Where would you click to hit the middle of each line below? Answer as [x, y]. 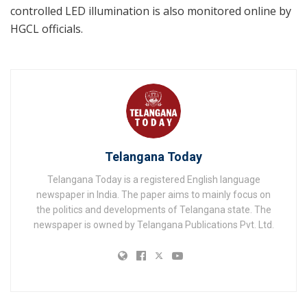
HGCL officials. [47, 29]
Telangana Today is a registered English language [153, 180]
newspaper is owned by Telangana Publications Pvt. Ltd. [153, 225]
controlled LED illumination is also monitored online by [151, 11]
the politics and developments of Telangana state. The [153, 210]
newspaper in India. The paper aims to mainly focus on [153, 195]
